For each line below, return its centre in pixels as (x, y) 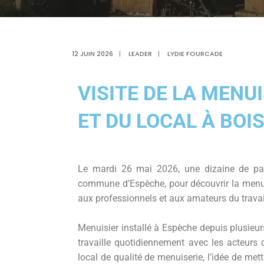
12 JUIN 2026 (93, 54)
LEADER (140, 54)
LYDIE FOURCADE (195, 54)
